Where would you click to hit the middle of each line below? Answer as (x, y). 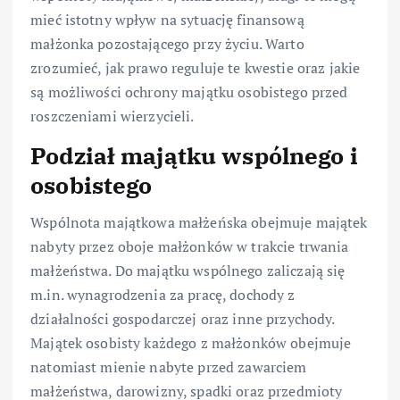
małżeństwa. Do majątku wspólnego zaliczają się (188, 271)
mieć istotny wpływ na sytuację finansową (167, 19)
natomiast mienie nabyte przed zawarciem (169, 367)
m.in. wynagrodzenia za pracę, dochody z (163, 295)
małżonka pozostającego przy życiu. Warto (167, 43)
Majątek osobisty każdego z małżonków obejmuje (191, 343)
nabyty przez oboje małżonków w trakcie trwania (190, 247)
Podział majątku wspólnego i (194, 156)
